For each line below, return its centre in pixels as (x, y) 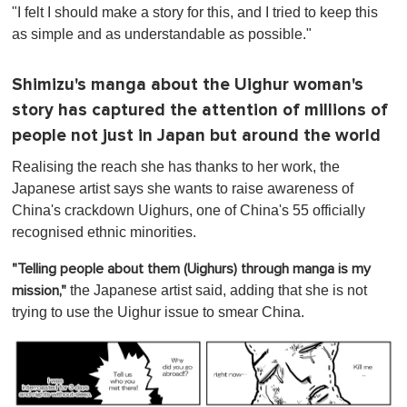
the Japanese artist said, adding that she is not (217, 290)
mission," (39, 290)
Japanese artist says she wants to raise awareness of (183, 188)
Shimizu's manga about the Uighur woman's (188, 84)
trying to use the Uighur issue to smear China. (158, 312)
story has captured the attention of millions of (200, 110)
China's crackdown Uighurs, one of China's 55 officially (189, 210)
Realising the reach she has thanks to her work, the (176, 166)
